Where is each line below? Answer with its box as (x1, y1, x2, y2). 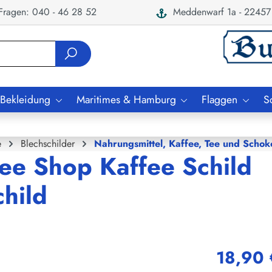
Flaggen (202, 91, 238, 107)
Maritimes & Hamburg (76, 91, 176, 107)
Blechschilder (21, 136, 75, 151)
